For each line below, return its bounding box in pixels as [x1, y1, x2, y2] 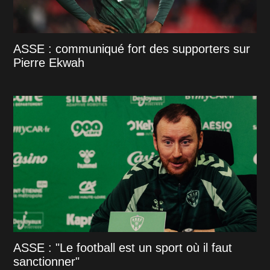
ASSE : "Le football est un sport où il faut [13, 241, 233, 255]
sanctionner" [13, 255, 80, 269]
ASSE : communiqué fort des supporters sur [13, 42, 251, 56]
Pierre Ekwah [13, 56, 85, 70]
